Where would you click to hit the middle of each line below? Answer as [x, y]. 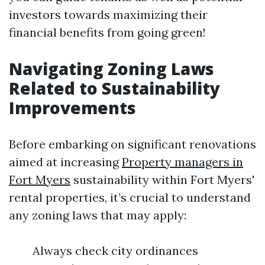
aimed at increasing [65, 162]
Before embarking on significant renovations [132, 144]
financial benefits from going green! [107, 32]
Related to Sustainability [114, 88]
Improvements [72, 108]
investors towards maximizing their [108, 14]
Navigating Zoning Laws [112, 69]
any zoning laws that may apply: [98, 215]
